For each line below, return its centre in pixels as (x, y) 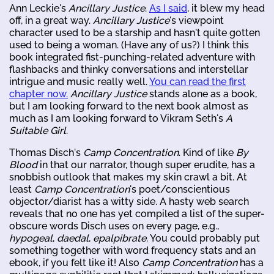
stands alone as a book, (202, 94)
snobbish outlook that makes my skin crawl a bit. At (128, 177)
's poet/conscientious (180, 189)
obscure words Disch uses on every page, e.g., (114, 226)
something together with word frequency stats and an (132, 250)
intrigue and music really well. (79, 81)
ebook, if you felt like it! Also (76, 262)
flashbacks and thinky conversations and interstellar (129, 69)
